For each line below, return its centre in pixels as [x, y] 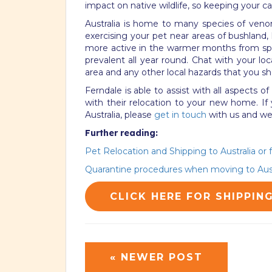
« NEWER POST [156, 257]
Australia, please [120, 114]
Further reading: [121, 133]
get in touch [180, 114]
